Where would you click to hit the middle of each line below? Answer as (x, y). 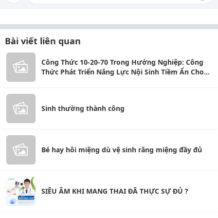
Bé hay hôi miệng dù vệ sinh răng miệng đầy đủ (122, 150)
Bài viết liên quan (43, 41)
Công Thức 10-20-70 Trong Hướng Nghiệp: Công (122, 62)
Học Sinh (56, 82)
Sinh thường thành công (83, 108)
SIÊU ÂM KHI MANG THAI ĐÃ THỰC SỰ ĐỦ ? (115, 191)
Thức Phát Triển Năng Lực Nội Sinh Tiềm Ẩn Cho (123, 72)
